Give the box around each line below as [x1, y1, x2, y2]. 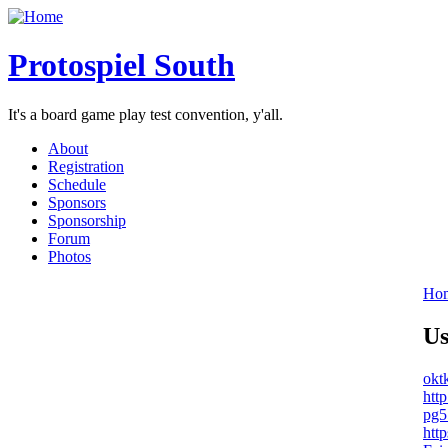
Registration [48, 157, 124, 175]
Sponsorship [48, 211, 126, 229]
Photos [48, 247, 91, 265]
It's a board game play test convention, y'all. [8, 105, 283, 123]
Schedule [48, 175, 106, 193]
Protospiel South [8, 47, 235, 84]
